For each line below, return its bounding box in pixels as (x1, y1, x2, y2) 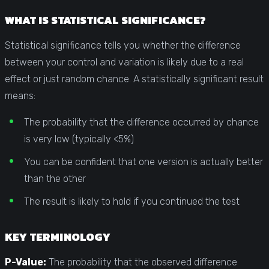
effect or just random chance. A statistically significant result (5, 73, 264, 85)
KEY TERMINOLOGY (5, 228, 110, 245)
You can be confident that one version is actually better (24, 156, 263, 168)
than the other (24, 172, 86, 184)
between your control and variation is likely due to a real (5, 56, 244, 68)
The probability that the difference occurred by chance (24, 116, 259, 128)
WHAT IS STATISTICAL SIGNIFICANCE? (5, 11, 206, 28)
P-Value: (5, 256, 46, 268)
